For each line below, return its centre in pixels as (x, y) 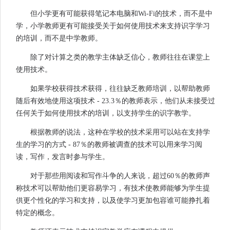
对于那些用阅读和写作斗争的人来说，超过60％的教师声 (120, 176)
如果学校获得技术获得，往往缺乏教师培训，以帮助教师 (120, 89)
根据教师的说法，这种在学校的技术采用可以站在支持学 (120, 132)
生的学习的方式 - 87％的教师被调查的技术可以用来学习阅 (109, 145)
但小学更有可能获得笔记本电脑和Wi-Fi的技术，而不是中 (121, 14)
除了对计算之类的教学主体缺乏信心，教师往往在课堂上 (120, 57)
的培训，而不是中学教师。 (59, 39)
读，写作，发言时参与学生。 (63, 157)
